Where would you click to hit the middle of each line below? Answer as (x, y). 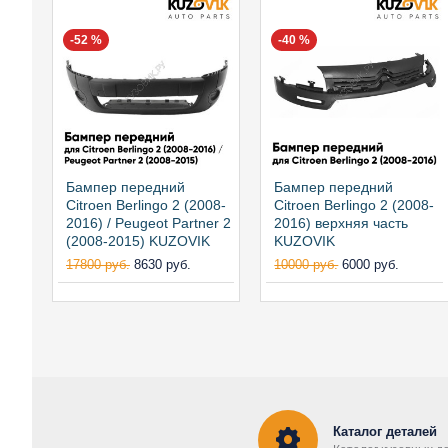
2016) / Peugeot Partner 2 (148, 223)
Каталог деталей (385, 431)
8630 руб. (162, 265)
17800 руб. (98, 265)
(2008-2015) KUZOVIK (138, 241)
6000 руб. (371, 265)
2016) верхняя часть (341, 223)
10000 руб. (306, 265)
